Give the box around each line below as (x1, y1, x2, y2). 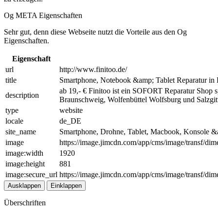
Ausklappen (8, 182, 41, 189)
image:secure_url (5, 170, 57, 179)
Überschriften (4, 198, 46, 207)
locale (5, 116, 23, 125)
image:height (5, 159, 45, 168)
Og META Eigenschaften (4, 11, 82, 19)
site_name (5, 127, 36, 136)
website (59, 106, 83, 114)
